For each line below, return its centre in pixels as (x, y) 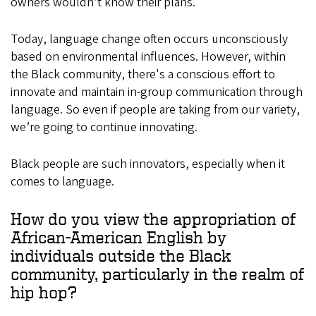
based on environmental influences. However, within (148, 56)
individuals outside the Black (121, 255)
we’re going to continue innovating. (104, 127)
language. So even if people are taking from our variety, (155, 109)
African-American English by (119, 237)
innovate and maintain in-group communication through (157, 92)
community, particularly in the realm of (157, 273)
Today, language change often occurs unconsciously (149, 39)
